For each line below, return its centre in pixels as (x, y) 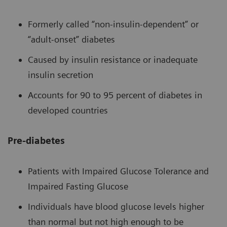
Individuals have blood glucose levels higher (116, 207)
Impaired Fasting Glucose (78, 186)
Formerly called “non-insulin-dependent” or (113, 24)
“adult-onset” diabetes (71, 40)
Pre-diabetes (36, 141)
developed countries (68, 110)
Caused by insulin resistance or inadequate (113, 60)
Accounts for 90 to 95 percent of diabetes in (115, 95)
